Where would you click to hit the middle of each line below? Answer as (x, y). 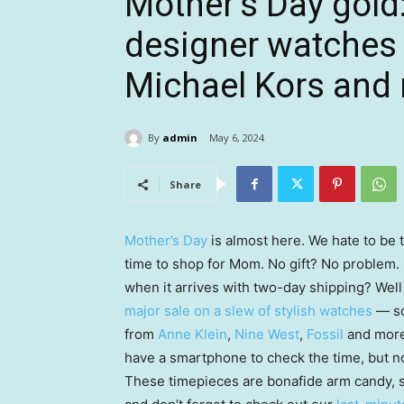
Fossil (325, 335)
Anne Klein (193, 335)
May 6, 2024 (237, 138)
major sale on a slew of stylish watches (248, 311)
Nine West (267, 335)
